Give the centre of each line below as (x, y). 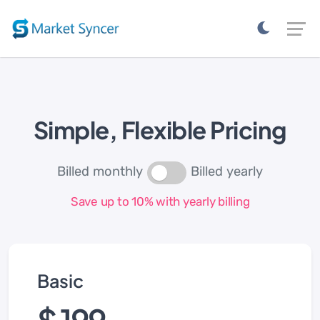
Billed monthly (100, 171)
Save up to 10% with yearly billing (160, 201)
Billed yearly (227, 171)
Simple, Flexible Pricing (160, 130)
